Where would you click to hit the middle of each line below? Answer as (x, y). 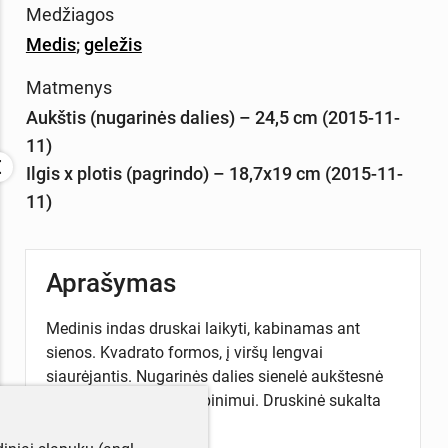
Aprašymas (110, 283)
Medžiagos (69, 14)
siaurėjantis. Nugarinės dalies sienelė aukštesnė (214, 377)
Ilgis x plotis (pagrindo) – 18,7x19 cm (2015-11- (214, 173)
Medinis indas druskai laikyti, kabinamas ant (202, 329)
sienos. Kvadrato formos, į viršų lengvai (184, 353)
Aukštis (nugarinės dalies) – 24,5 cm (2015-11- (212, 117)
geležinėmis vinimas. (119, 425)
